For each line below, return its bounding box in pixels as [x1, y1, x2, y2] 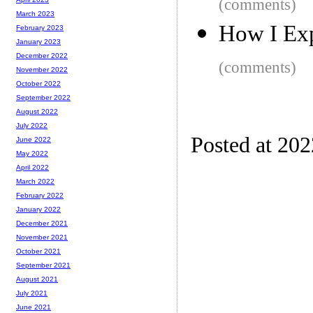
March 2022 [16, 177, 54, 186]
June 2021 [16, 303, 51, 312]
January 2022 [16, 205, 61, 214]
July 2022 [16, 122, 48, 130]
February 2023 [16, 24, 64, 32]
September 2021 [16, 261, 71, 270]
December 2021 [16, 219, 68, 228]
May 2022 [16, 150, 48, 158]
